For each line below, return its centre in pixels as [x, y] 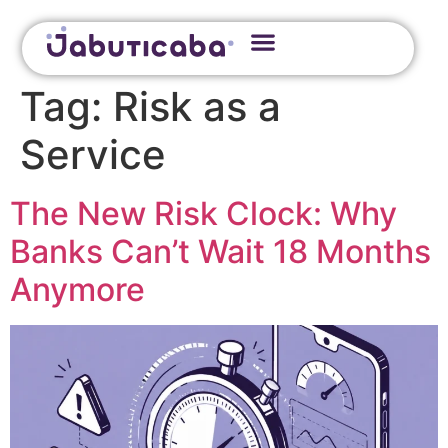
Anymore [77, 290]
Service [93, 155]
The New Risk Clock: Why [203, 214]
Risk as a [197, 107]
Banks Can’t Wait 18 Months [220, 252]
